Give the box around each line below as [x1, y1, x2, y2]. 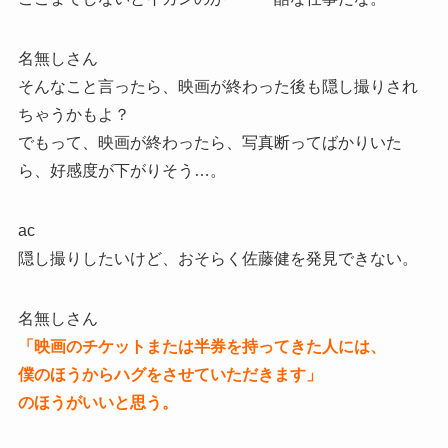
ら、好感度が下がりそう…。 [17, 162, 226, 180]
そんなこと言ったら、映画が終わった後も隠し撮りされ [17, 78, 418, 96]
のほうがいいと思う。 [17, 394, 178, 412]
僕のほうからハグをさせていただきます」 [17, 366, 322, 384]
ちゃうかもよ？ [17, 106, 130, 124]
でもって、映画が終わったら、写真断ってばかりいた [17, 134, 402, 152]
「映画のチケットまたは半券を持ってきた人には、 [17, 338, 386, 356]
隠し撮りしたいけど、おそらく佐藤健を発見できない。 [17, 250, 418, 268]
